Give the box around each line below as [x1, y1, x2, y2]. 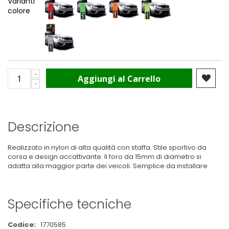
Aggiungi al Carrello [78, 73, 161, 85]
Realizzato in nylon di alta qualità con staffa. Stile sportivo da [8, 142, 207, 152]
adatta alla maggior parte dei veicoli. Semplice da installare [8, 161, 208, 171]
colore [8, 6, 30, 16]
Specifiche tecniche [8, 195, 131, 214]
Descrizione [8, 118, 79, 136]
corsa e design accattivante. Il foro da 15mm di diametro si [8, 151, 201, 162]
